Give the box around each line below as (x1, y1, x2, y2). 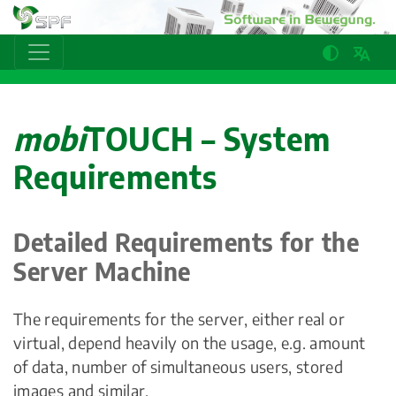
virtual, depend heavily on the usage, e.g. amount (13, 332, 366, 354)
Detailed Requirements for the (13, 226, 360, 258)
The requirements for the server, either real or (13, 308, 345, 330)
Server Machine (13, 255, 191, 287)
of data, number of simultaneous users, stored (13, 356, 344, 377)
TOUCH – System (85, 118, 331, 159)
